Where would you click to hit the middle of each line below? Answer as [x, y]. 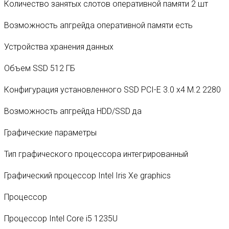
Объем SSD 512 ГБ [40, 68]
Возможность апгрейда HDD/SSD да [73, 111]
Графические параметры [50, 132]
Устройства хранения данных [59, 47]
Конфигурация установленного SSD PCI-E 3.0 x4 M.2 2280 [112, 89]
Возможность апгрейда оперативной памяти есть [98, 25]
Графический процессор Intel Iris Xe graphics [87, 175]
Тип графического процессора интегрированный [96, 154]
